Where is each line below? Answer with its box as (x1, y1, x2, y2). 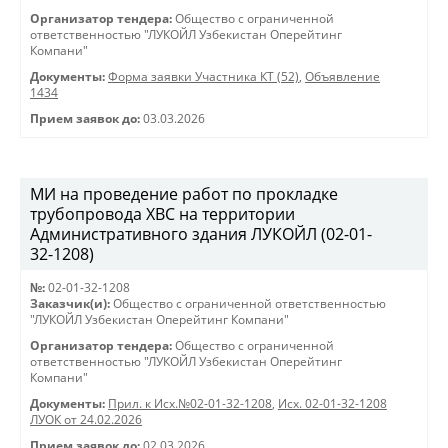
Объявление (305, 69, 380, 84)
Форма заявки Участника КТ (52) (108, 69, 299, 84)
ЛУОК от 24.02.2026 (30, 412, 142, 427)
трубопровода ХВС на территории (30, 203, 295, 225)
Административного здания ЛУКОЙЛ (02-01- (30, 223, 372, 245)
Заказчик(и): (30, 296, 110, 311)
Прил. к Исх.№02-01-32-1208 (108, 396, 272, 411)
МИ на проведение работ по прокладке (30, 183, 338, 205)
